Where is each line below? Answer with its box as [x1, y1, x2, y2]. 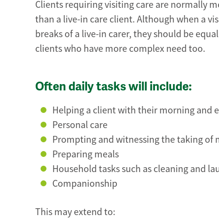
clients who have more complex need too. [35, 42, 205, 55]
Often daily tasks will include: [35, 79, 192, 94]
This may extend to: [35, 205, 115, 218]
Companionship [52, 177, 117, 190]
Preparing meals [52, 148, 119, 161]
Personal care [52, 119, 108, 131]
